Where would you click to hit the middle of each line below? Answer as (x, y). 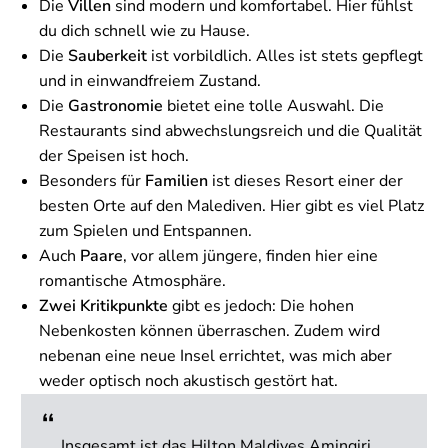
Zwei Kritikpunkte (103, 305)
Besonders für (92, 180)
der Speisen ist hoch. (114, 155)
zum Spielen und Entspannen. (145, 230)
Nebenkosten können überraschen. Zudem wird (209, 330)
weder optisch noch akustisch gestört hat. (188, 380)
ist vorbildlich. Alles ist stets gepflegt (285, 55)
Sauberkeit (107, 55)
